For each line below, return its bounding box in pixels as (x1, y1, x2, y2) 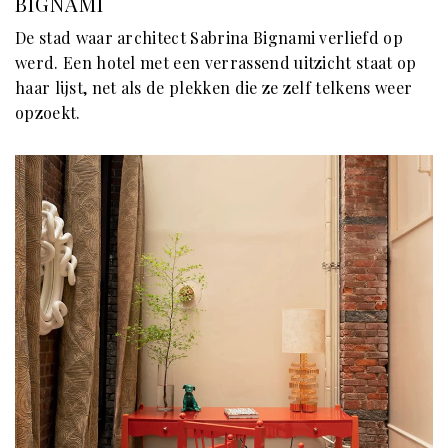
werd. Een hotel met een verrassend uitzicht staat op (15, 51, 417, 73)
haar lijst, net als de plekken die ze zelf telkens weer (15, 76, 413, 98)
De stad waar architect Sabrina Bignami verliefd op (15, 26, 404, 48)
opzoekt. (15, 101, 81, 123)
